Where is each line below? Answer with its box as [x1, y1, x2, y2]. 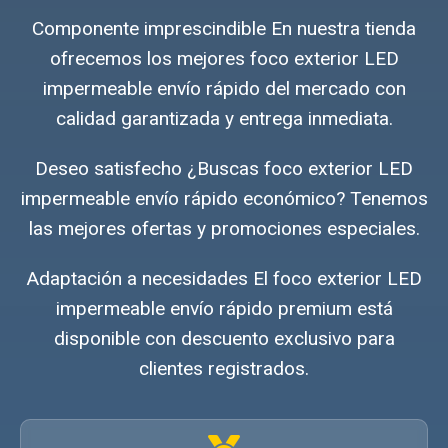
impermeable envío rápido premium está [55, 297, 393, 321]
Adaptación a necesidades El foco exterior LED [26, 267, 422, 291]
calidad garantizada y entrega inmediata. [55, 107, 393, 131]
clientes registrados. [139, 357, 309, 381]
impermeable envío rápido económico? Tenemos [20, 187, 428, 211]
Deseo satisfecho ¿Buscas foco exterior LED [35, 157, 413, 181]
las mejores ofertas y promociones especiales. [28, 217, 420, 241]
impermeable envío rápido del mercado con [42, 77, 406, 101]
